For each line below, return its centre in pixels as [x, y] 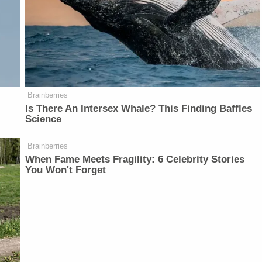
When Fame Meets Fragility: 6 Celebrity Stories [135, 160]
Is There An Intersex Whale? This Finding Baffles [139, 109]
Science [44, 119]
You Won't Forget [66, 170]
